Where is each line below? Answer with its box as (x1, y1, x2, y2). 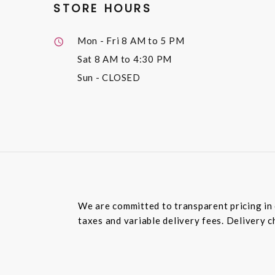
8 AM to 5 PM (122, 34, 185, 46)
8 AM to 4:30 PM (94, 53, 172, 64)
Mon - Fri (77, 34, 122, 46)
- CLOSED (95, 71, 141, 83)
